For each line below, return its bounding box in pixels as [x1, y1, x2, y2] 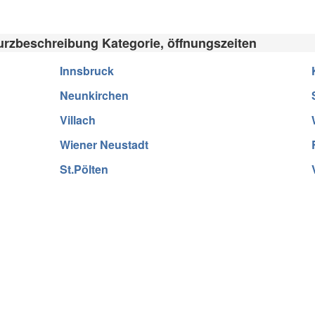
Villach [59, 111, 96, 128]
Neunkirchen [59, 86, 129, 103]
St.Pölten [59, 160, 108, 177]
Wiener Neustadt [59, 136, 148, 153]
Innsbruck [59, 62, 114, 79]
